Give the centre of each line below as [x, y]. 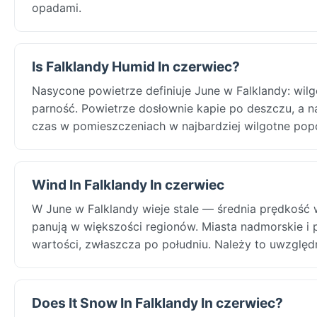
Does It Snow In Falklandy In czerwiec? [157, 302]
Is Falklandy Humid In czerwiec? [136, 66]
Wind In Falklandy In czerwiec [128, 184]
